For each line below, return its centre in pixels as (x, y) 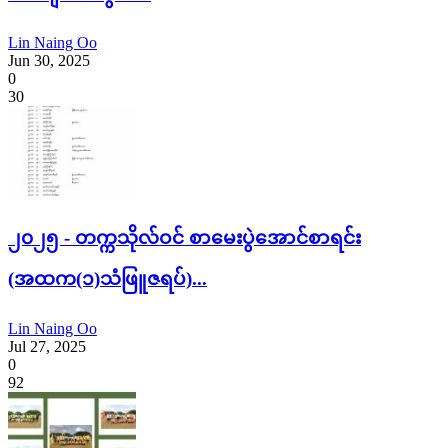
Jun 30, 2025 (49, 61)
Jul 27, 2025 (47, 346)
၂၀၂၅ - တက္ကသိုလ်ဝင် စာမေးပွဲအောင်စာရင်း (184, 238)
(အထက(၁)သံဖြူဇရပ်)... (107, 279)
